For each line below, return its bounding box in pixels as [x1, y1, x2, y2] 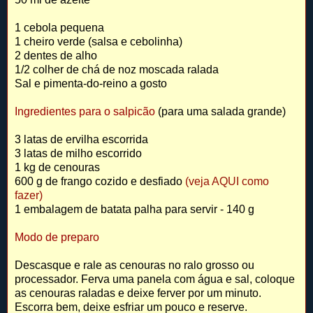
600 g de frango [15, 175, 95, 188]
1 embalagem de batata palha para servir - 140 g [15, 203, 254, 216]
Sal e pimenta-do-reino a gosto [15, 78, 167, 90]
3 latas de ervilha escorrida [15, 133, 148, 146]
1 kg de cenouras [15, 161, 100, 174]
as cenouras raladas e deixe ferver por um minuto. [15, 287, 261, 300]
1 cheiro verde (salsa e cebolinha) [15, 36, 182, 48]
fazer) [15, 189, 43, 202]
